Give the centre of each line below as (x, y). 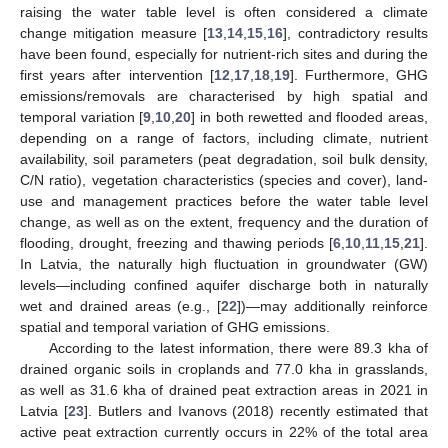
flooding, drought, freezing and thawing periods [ (176, 242)
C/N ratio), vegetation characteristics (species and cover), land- (224, 179)
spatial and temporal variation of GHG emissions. (175, 326)
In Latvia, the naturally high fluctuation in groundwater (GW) (224, 263)
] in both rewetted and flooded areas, (309, 116)
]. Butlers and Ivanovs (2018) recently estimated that (255, 410)
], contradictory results (356, 32)
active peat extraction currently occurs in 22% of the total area (224, 431)
